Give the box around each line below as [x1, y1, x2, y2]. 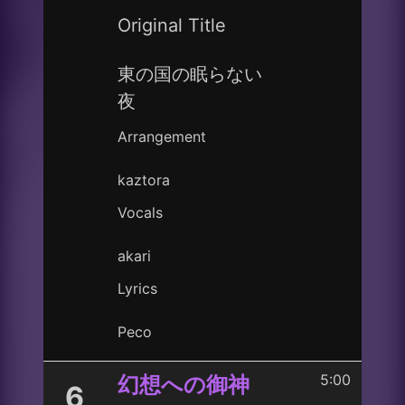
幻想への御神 [118, 372, 250, 398]
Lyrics [118, 279, 157, 297]
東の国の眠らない [118, 63, 262, 85]
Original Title [118, 14, 226, 36]
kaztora [118, 171, 170, 189]
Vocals [118, 203, 163, 221]
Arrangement [118, 127, 206, 146]
